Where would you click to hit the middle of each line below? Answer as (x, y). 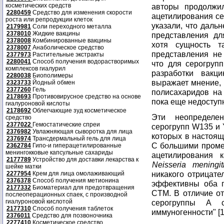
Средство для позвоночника (71, 215)
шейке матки (23, 166)
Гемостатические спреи (66, 124)
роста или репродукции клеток (49, 19)
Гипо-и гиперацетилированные (76, 145)
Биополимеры (52, 75)
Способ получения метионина (75, 180)
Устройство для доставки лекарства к (85, 159)
